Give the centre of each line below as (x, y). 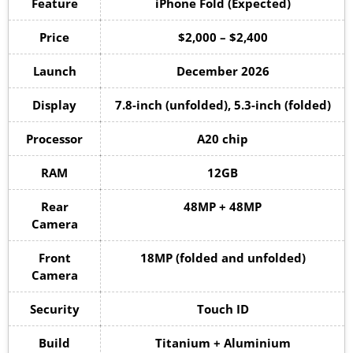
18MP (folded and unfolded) (223, 258)
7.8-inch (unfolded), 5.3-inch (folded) (223, 105)
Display (54, 105)
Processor (54, 139)
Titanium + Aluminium (223, 343)
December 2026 (223, 71)
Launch (54, 71)
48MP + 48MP (223, 206)
